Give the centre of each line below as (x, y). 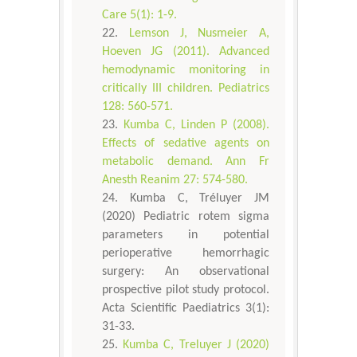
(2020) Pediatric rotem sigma (186, 217)
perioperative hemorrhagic (186, 254)
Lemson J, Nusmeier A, (199, 34)
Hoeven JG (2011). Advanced (186, 52)
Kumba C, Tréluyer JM (199, 199)
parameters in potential (186, 235)
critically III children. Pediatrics (186, 89)
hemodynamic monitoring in (186, 71)
